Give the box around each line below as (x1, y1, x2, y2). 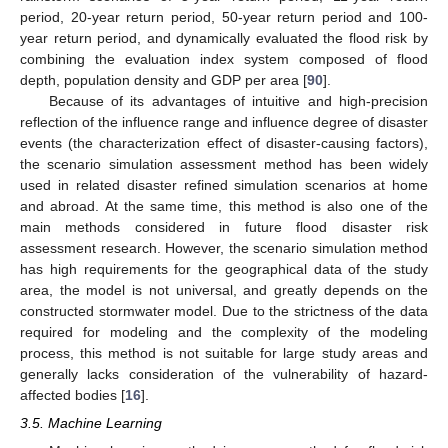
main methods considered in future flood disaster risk (20, 218, 428, 235)
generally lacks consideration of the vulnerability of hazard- (20, 365, 428, 382)
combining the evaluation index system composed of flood (20, 50, 428, 67)
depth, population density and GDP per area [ (20, 71, 307, 88)
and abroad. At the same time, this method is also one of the (20, 197, 428, 214)
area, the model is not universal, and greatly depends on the (20, 281, 428, 298)
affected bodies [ (20, 386, 125, 403)
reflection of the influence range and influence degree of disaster (20, 113, 428, 130)
